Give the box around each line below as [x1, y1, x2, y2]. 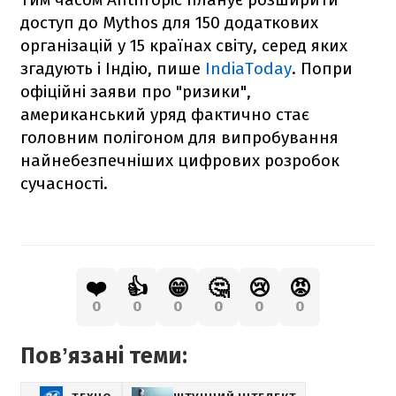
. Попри [292, 57, 353, 79]
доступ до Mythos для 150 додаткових [20, 11, 318, 33]
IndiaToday [205, 57, 292, 79]
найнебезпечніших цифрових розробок [20, 149, 339, 171]
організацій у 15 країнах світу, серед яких [20, 34, 347, 56]
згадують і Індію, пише [20, 57, 205, 79]
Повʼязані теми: [20, 342, 187, 369]
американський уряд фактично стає [20, 103, 309, 125]
